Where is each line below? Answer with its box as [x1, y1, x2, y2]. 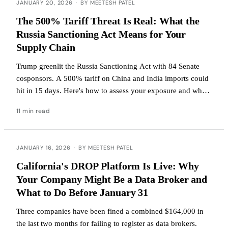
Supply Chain [16, 41, 75, 53]
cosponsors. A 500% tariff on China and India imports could [16, 74, 209, 82]
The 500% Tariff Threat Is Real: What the [16, 15, 199, 26]
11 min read [16, 106, 50, 115]
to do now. [16, 98, 50, 107]
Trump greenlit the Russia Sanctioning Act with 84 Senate [16, 62, 199, 70]
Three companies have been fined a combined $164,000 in [16, 207, 204, 215]
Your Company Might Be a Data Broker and [16, 173, 208, 185]
